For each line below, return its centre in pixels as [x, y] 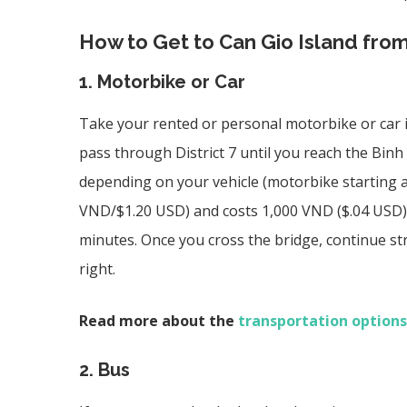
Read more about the [159, 320]
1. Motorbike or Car [162, 81]
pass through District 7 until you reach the [225, 152]
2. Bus [104, 369]
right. [97, 268]
